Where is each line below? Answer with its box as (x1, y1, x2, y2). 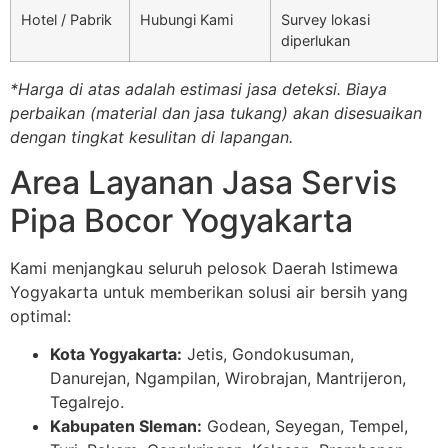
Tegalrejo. (50, 391, 124, 412)
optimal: (10, 305, 71, 326)
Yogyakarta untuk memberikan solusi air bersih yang (10, 281, 408, 302)
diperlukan (281, 32, 350, 50)
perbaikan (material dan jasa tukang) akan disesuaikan (10, 103, 422, 124)
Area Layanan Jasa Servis (10, 162, 397, 202)
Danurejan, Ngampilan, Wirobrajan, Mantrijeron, (50, 367, 406, 388)
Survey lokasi (281, 11, 370, 29)
